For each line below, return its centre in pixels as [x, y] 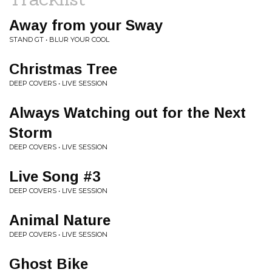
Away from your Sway [86, 25]
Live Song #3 [55, 176]
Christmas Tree [63, 69]
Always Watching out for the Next [127, 113]
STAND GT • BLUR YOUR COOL [59, 39]
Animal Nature [60, 220]
